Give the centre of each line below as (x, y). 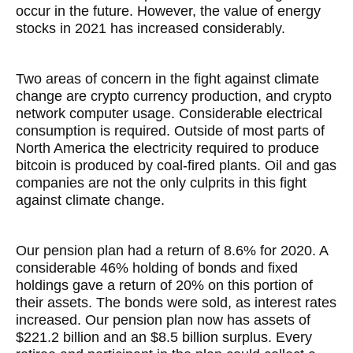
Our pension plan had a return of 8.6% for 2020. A (172, 251)
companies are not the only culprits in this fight (161, 183)
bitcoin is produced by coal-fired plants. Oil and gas (176, 165)
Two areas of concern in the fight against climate (167, 79)
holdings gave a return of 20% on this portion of (164, 285)
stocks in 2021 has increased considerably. (150, 28)
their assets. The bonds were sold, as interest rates (176, 303)
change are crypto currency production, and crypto (174, 96)
